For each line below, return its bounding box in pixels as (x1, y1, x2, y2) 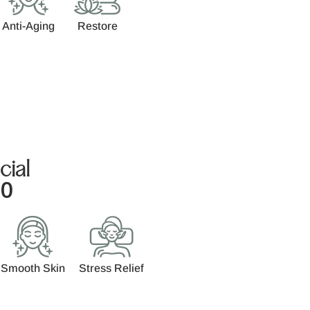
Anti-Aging (1, 19, 55, 32)
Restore (77, 19, 118, 32)
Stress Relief (78, 262, 144, 274)
